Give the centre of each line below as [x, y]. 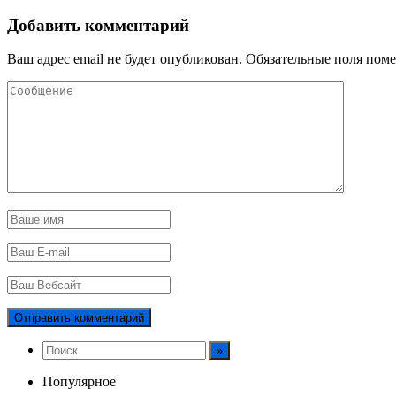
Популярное [79, 382]
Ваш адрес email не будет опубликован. [125, 59]
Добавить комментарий [98, 25]
